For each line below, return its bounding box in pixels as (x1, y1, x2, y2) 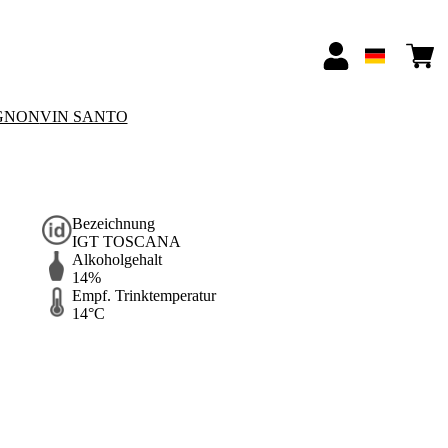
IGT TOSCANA (71, 233, 181, 251)
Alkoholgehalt (71, 251, 162, 269)
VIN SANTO (39, 108, 128, 125)
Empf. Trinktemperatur (71, 287, 216, 305)
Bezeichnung (71, 215, 155, 233)
